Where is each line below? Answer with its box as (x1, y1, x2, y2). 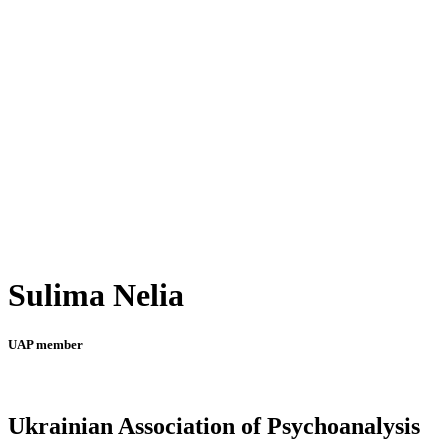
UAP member (8, 336, 83, 352)
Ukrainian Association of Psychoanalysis (8, 412, 420, 439)
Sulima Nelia (8, 277, 184, 314)
